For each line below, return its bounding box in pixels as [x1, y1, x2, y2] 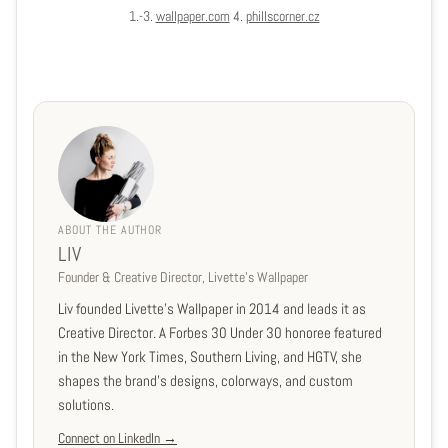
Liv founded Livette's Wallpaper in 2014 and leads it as [58, 299, 366, 319]
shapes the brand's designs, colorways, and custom [58, 371, 353, 391]
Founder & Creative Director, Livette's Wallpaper [58, 268, 308, 287]
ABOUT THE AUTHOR [58, 222, 163, 239]
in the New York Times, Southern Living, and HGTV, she [58, 347, 362, 367]
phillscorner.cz [245, 7, 320, 26]
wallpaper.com [155, 7, 230, 26]
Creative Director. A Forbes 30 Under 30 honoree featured [58, 323, 382, 343]
